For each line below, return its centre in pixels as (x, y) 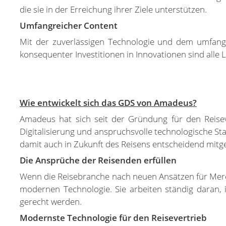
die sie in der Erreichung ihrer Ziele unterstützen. (113, 9)
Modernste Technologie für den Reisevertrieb (113, 218)
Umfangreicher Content (69, 25)
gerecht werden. (51, 202)
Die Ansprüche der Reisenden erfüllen (98, 160)
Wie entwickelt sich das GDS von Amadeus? (108, 103)
